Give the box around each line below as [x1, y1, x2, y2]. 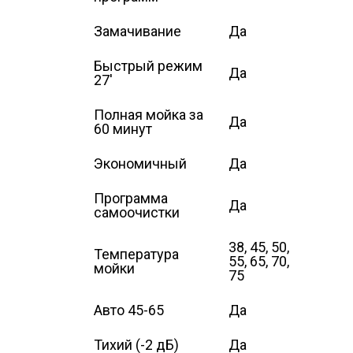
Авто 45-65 [94, 302, 164, 319]
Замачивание [94, 23, 181, 40]
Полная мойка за [94, 106, 203, 124]
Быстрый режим [94, 58, 203, 75]
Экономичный [94, 155, 187, 173]
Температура [94, 246, 179, 263]
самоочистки [94, 204, 180, 221]
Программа [94, 190, 168, 207]
